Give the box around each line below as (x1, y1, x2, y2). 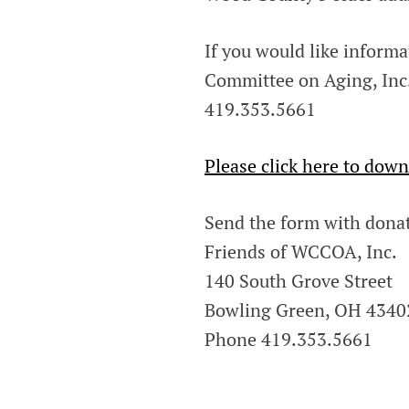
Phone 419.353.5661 (204, 327, 372, 352)
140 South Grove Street (204, 268, 393, 294)
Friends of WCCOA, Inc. (204, 239, 397, 265)
